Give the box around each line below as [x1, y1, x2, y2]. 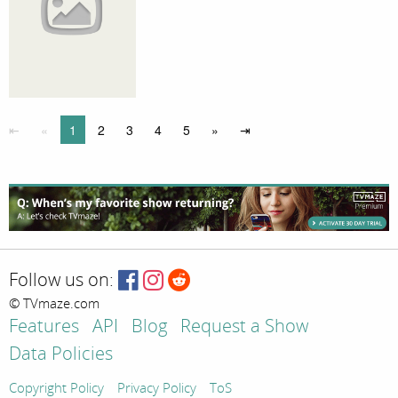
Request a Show [180, 316, 308, 338]
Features [9, 316, 79, 338]
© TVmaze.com [9, 296, 99, 313]
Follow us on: [9, 270, 114, 291]
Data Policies [9, 344, 113, 365]
